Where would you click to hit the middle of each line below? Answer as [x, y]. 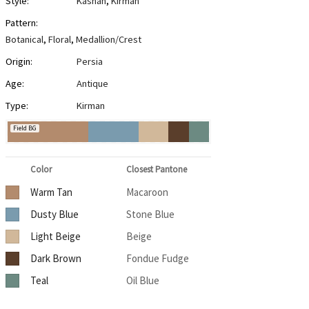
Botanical [24, 40]
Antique [92, 84]
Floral [59, 40]
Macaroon [147, 192]
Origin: [19, 62]
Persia [89, 62]
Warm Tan [51, 192]
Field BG [24, 128]
